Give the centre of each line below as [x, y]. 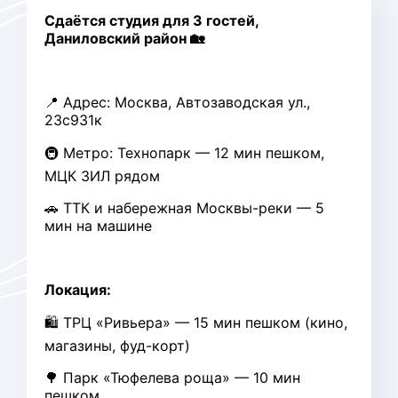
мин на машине [98, 226]
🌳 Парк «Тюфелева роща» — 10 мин [172, 378]
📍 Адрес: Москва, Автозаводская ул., [177, 103]
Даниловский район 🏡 [124, 39]
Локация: [78, 290]
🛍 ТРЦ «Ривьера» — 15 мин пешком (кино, [196, 323]
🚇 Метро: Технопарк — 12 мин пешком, [184, 153]
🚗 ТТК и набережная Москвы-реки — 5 [184, 208]
